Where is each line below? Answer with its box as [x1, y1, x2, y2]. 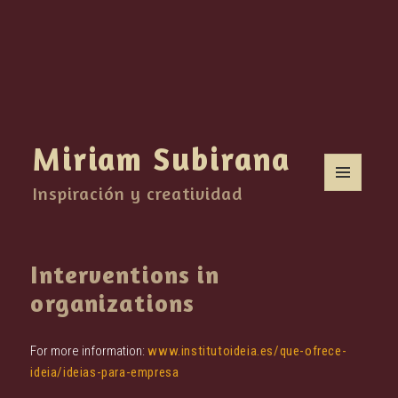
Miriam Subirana [33, 139, 291, 178]
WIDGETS [324, 214, 374, 227]
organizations [30, 288, 195, 318]
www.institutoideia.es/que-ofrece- [147, 342, 347, 359]
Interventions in [30, 259, 220, 290]
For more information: [30, 342, 148, 359]
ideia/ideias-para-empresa [30, 363, 179, 380]
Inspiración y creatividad [33, 182, 243, 204]
